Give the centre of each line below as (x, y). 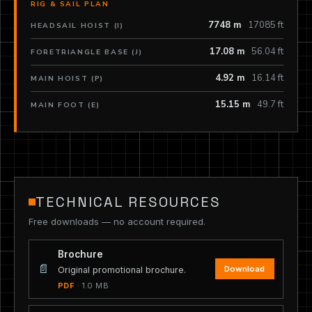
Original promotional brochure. (122, 270)
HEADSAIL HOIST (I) (77, 25)
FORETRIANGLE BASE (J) (87, 52)
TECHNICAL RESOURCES (128, 202)
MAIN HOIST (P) (67, 78)
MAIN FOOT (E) (65, 105)
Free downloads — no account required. (117, 221)
